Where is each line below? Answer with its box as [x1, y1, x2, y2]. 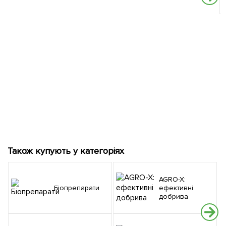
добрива [159, 192, 188, 201]
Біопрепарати [58, 183, 99, 192]
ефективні [159, 183, 193, 192]
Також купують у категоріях [8, 145, 124, 157]
